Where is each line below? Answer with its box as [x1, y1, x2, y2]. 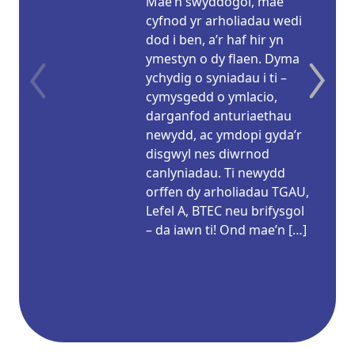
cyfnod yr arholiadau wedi [146, 11, 302, 29]
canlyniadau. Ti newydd [146, 163, 285, 181]
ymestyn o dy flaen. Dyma [146, 49, 300, 67]
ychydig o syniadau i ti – [146, 68, 287, 86]
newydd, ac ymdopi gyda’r [146, 125, 302, 143]
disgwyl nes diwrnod [146, 144, 269, 162]
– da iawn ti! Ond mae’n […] [146, 220, 307, 239]
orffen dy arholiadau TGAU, [146, 182, 309, 200]
